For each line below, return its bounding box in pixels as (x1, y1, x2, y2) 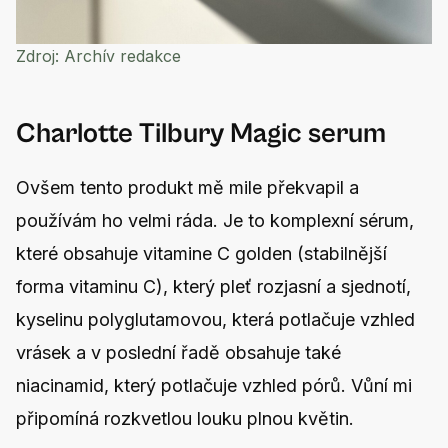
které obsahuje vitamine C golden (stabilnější (16, 242, 387, 264)
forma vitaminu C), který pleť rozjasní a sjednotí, (16, 275, 411, 297)
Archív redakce (59, 45, 181, 66)
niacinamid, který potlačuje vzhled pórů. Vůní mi (16, 374, 412, 396)
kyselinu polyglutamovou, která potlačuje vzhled (16, 308, 415, 330)
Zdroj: (16, 45, 59, 66)
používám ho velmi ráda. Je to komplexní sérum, (16, 209, 414, 231)
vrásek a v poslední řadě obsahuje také (16, 341, 341, 363)
